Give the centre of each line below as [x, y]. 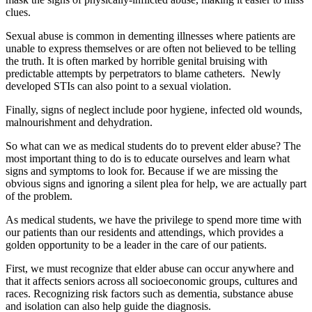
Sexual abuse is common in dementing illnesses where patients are [150, 36]
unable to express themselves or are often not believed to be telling [151, 48]
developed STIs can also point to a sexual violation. [118, 86]
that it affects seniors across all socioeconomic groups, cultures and [151, 281]
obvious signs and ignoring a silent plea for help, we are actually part [156, 183]
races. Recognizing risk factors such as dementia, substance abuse [149, 293]
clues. [18, 12]
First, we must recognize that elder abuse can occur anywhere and [150, 268]
